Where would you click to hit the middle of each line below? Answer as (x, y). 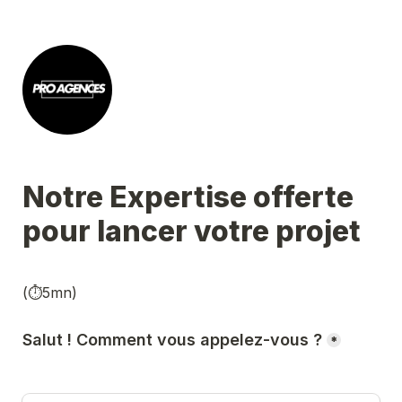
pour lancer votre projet (195, 231)
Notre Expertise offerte (188, 197)
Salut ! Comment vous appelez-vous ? (172, 340)
